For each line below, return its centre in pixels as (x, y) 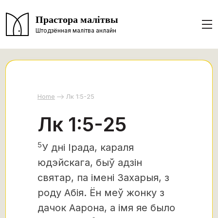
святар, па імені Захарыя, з (103, 178)
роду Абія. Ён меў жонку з (101, 193)
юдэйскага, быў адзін (90, 163)
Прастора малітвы (77, 20)
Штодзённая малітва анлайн (76, 30)
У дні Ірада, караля (88, 147)
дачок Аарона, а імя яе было (106, 208)
